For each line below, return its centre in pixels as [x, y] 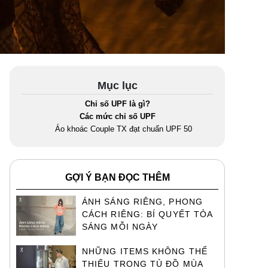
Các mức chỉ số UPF [117, 116]
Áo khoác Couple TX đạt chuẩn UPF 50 [123, 129]
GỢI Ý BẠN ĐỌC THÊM [117, 177]
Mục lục [117, 86]
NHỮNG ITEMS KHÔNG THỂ [145, 251]
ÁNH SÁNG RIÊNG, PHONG [142, 202]
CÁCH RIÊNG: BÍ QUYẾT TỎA [147, 214]
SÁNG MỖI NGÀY [120, 227]
